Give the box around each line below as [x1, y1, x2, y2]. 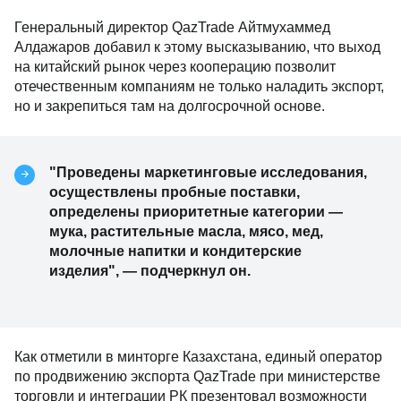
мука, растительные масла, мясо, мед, [49, 223, 323, 239]
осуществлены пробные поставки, [49, 183, 300, 200]
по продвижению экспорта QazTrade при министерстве [14, 368, 380, 384]
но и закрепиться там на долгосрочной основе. [14, 98, 325, 114]
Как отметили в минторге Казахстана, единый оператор [14, 348, 382, 364]
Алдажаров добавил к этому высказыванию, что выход [14, 38, 380, 55]
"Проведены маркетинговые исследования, [49, 164, 367, 180]
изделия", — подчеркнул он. [49, 262, 251, 278]
